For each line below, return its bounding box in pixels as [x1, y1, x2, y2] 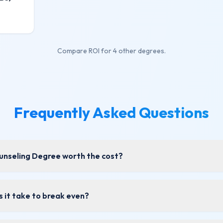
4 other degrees [113, 46, 164, 55]
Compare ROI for [57, 46, 113, 55]
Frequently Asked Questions [14, 103, 209, 122]
